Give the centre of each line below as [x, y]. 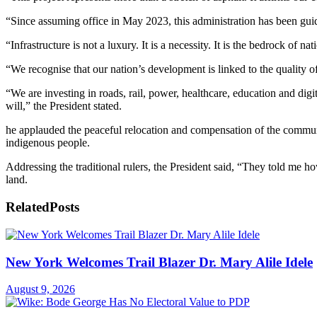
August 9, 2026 [40, 289]
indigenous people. [48, 143]
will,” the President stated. [64, 106]
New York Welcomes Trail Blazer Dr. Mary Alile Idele [159, 262]
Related [28, 207]
